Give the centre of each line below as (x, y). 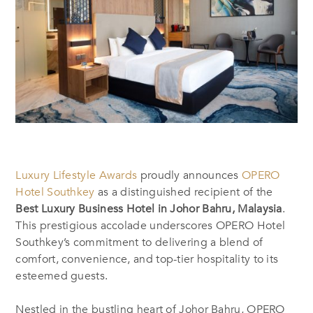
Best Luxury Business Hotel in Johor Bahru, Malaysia (149, 209)
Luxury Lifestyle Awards (77, 175)
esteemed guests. (62, 276)
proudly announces (190, 175)
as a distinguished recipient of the (184, 192)
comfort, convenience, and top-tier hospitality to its (147, 259)
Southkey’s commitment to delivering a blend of (139, 242)
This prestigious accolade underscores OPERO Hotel (151, 225)
